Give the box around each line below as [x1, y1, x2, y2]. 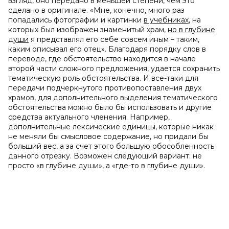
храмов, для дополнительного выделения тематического [8, 93, 218, 102]
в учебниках [144, 15, 189, 25]
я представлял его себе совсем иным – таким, [29, 35, 199, 44]
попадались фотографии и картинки [8, 15, 144, 25]
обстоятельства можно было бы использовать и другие [8, 103, 212, 112]
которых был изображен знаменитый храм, [8, 25, 168, 34]
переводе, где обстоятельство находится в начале [8, 54, 196, 63]
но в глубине [168, 25, 215, 34]
